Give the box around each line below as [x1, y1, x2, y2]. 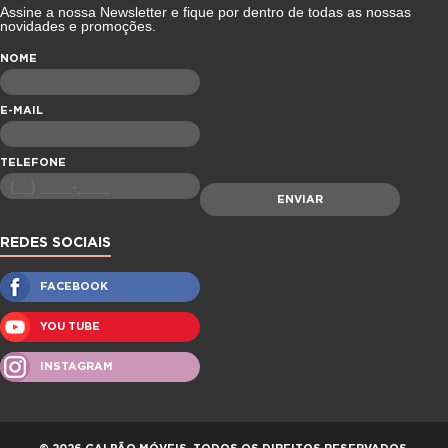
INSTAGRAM [40, 361, 113, 372]
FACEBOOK [40, 281, 108, 292]
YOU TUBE [40, 321, 100, 332]
